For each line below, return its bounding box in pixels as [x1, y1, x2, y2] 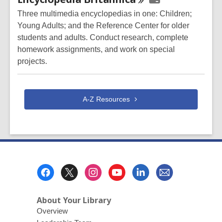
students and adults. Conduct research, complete [17, 33, 188, 42]
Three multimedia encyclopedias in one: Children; [17, 9, 192, 18]
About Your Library [36, 195, 111, 206]
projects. [17, 57, 47, 65]
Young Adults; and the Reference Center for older [17, 21, 189, 30]
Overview [36, 207, 68, 216]
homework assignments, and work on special [17, 45, 175, 54]
